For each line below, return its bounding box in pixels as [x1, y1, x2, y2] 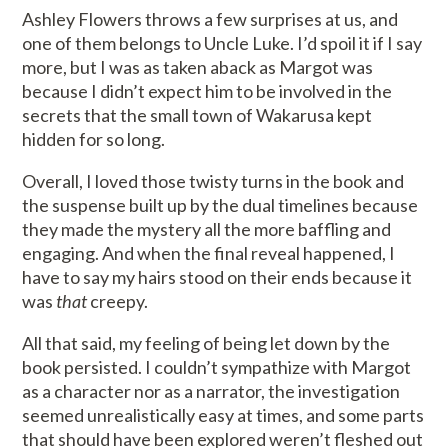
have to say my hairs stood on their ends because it [22, 266, 413, 289]
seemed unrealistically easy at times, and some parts [22, 404, 425, 427]
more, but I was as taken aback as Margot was [22, 56, 374, 79]
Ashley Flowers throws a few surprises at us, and [22, 8, 399, 31]
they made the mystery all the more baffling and [22, 218, 392, 241]
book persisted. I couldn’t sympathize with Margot [22, 356, 412, 379]
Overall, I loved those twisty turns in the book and [22, 170, 405, 193]
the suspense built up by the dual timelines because [22, 194, 419, 217]
